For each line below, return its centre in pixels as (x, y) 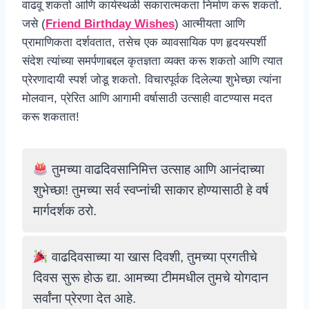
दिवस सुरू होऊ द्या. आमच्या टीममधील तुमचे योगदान (151, 278)
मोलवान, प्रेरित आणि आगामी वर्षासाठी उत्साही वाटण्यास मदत (147, 98)
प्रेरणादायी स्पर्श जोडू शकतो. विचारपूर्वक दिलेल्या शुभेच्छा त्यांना (152, 80)
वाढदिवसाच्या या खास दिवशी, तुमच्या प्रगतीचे (152, 257)
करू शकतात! (51, 117)
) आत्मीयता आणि (210, 24)
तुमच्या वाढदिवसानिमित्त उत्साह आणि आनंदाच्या (156, 169)
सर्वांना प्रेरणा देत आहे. (84, 298)
